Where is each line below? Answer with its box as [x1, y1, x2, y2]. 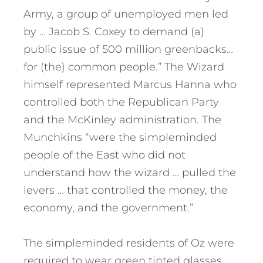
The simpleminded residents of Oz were [23, 237, 234, 250]
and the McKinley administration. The [23, 113, 221, 127]
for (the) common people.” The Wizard [23, 60, 224, 74]
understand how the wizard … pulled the [23, 166, 236, 180]
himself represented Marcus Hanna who [23, 78, 237, 92]
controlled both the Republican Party [23, 96, 219, 109]
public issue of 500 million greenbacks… [23, 43, 233, 56]
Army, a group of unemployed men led [23, 8, 228, 21]
